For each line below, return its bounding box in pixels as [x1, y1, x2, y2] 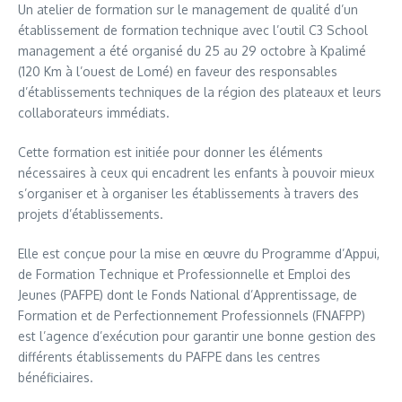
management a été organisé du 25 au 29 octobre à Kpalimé [18, 43, 366, 59]
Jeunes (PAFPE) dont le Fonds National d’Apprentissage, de [18, 287, 357, 303]
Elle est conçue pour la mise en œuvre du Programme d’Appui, [18, 246, 380, 262]
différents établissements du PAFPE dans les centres [18, 349, 320, 365]
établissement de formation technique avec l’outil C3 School [18, 22, 368, 39]
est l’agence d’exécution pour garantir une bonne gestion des [18, 328, 376, 345]
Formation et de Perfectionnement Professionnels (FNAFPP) [18, 308, 365, 324]
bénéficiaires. [18, 370, 93, 386]
